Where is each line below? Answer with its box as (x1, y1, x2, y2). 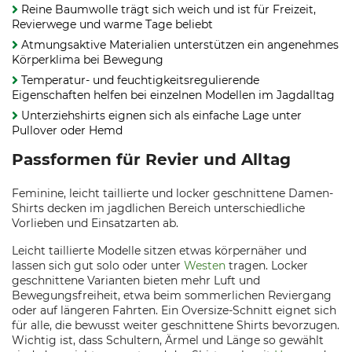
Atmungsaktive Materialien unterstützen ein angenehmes (21, 38, 339, 52)
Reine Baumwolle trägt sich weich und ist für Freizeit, (21, 2, 316, 16)
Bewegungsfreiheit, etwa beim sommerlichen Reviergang (12, 288, 332, 302)
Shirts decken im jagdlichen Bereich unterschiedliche (12, 201, 305, 215)
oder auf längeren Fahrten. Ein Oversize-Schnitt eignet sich (12, 303, 336, 317)
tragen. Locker (225, 258, 308, 273)
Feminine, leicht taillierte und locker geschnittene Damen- (12, 186, 333, 200)
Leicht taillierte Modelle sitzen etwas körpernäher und (12, 244, 306, 258)
